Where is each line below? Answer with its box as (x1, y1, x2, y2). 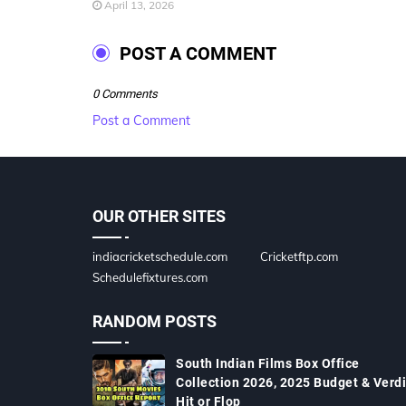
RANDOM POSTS (92, 312, 217, 331)
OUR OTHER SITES (92, 207, 226, 226)
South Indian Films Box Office (176, 356, 360, 371)
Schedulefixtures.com (92, 270, 208, 285)
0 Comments (92, 87, 158, 101)
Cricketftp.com (260, 249, 338, 264)
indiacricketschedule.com (92, 249, 227, 264)
